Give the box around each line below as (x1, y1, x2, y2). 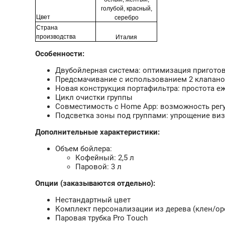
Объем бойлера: (55, 144, 112, 153)
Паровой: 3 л (75, 162, 122, 171)
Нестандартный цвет (55, 195, 133, 204)
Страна (36, 24, 58, 31)
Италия (116, 33, 137, 41)
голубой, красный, (100, 5, 152, 12)
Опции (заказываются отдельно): (35, 178, 155, 188)
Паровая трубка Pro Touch (55, 213, 148, 222)
